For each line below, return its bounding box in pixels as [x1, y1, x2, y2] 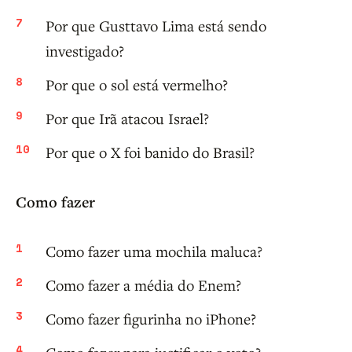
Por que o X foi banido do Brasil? [46, 142, 255, 163]
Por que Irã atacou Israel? [46, 108, 209, 129]
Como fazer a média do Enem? [46, 275, 241, 295]
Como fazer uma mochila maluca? [46, 241, 262, 262]
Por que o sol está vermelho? [46, 75, 228, 95]
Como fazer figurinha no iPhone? [46, 309, 256, 329]
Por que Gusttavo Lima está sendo [46, 16, 266, 36]
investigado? [46, 41, 124, 61]
